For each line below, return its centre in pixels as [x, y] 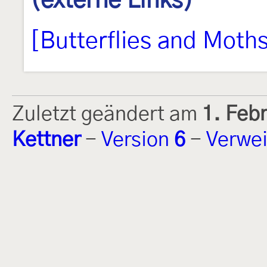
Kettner [46, 140]
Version [138, 140]
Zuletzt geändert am [107, 114]
